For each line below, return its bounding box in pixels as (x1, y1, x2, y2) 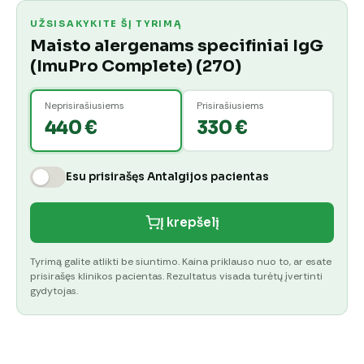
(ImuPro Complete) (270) (30, 55, 241, 76)
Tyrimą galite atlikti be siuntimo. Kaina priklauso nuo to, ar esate (30, 254, 331, 268)
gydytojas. (30, 284, 78, 297)
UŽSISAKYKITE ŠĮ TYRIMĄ (30, 17, 183, 29)
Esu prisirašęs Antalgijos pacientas (66, 170, 269, 184)
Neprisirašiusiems (44, 99, 124, 113)
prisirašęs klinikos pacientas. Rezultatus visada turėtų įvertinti (30, 269, 323, 283)
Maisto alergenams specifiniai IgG (30, 35, 323, 56)
